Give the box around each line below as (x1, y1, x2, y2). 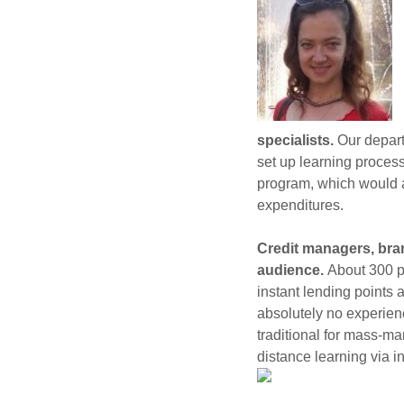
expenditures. (257, 197, 344, 214)
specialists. (257, 133, 334, 149)
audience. (257, 262, 327, 279)
